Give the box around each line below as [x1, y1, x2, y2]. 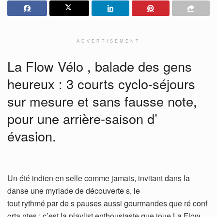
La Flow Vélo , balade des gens [7, 57, 192, 76]
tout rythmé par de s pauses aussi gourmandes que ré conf [7, 198, 207, 209]
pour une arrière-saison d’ [7, 109, 157, 128]
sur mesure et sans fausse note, [7, 92, 197, 111]
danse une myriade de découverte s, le [7, 185, 140, 197]
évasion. [7, 126, 56, 146]
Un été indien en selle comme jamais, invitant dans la [7, 172, 190, 184]
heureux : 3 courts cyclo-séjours [7, 74, 195, 93]
